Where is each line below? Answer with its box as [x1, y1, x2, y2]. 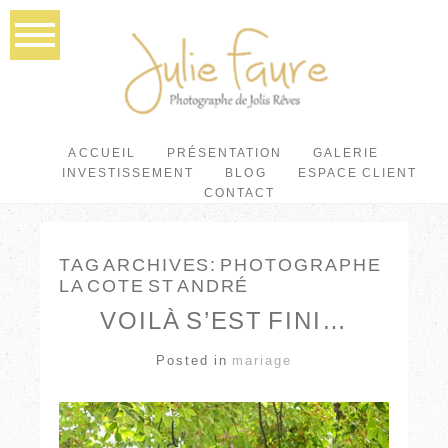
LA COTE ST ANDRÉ [58, 276, 250, 297]
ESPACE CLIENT [297, 166, 418, 180]
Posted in [155, 353, 233, 369]
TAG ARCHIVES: [58, 255, 221, 276]
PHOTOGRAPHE [220, 255, 383, 276]
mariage [232, 353, 293, 369]
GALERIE [313, 146, 380, 160]
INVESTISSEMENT [61, 166, 195, 180]
